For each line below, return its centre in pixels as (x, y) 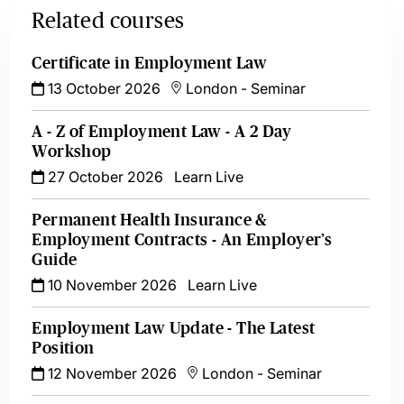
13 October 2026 (103, 88)
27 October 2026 (104, 177)
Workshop (72, 151)
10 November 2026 (111, 285)
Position (63, 348)
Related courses (108, 20)
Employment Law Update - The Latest (174, 328)
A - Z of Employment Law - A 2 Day (161, 132)
